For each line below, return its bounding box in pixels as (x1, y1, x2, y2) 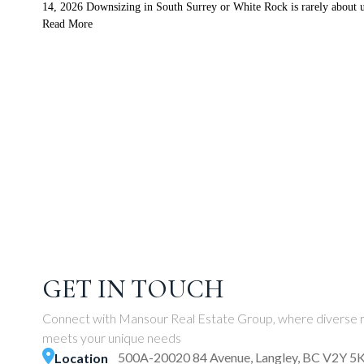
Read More (42, 18, 93, 30)
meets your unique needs (42, 329, 181, 345)
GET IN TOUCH (42, 272, 223, 305)
